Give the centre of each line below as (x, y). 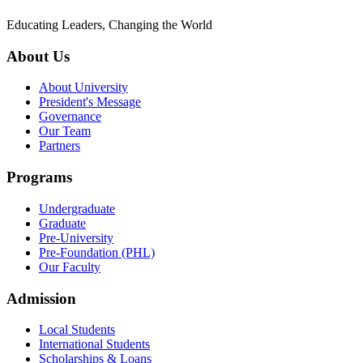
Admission (41, 298)
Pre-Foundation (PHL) (97, 252)
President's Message (90, 102)
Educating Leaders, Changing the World (109, 24)
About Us (38, 56)
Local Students (77, 330)
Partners (60, 146)
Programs (39, 177)
